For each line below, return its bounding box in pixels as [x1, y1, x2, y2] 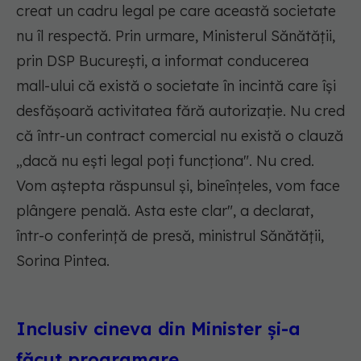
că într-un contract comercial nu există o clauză [16, 127, 343, 146]
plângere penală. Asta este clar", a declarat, [16, 201, 313, 221]
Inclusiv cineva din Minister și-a [16, 317, 301, 341]
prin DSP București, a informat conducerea [16, 52, 309, 71]
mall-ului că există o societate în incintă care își [16, 77, 336, 96]
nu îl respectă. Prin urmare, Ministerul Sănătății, [16, 27, 335, 46]
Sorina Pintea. [16, 251, 110, 271]
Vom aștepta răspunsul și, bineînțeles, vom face [16, 176, 340, 196]
